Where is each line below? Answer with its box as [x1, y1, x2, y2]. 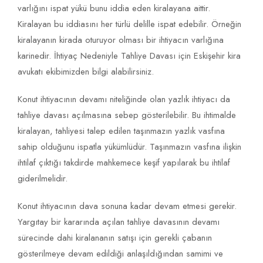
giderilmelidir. [18, 172, 68, 186]
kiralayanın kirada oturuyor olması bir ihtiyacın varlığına [18, 33, 224, 47]
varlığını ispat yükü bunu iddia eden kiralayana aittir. [18, 2, 210, 15]
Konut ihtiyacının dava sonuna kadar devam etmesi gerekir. [18, 200, 237, 213]
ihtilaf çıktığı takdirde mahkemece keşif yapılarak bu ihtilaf [18, 156, 230, 170]
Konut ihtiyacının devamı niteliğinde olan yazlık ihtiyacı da [18, 93, 230, 106]
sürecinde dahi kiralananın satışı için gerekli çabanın [18, 231, 212, 245]
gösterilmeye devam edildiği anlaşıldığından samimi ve [18, 247, 223, 261]
